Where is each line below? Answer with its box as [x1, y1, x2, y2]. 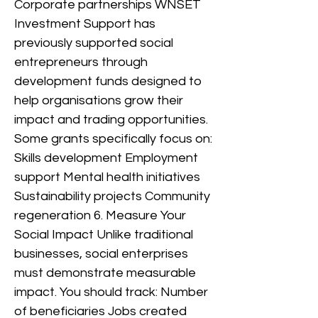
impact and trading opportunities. [14, 113, 208, 126]
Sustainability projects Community [14, 190, 210, 203]
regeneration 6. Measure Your [14, 209, 186, 222]
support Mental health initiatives [14, 170, 200, 184]
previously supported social [14, 36, 173, 50]
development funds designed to [14, 75, 202, 88]
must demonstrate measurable [14, 266, 196, 280]
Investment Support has [14, 17, 155, 31]
